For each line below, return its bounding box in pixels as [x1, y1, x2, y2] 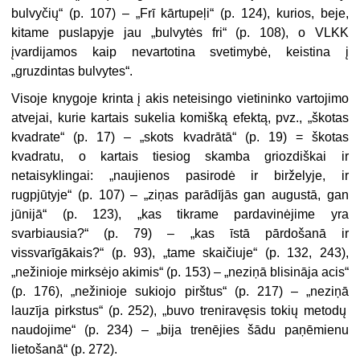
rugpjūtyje [11, 188, 68, 202]
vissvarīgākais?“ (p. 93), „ [11, 246, 167, 260]
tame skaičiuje [166, 246, 254, 260]
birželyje [273, 169, 322, 183]
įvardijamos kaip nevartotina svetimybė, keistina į [11, 45, 349, 59]
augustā [271, 188, 317, 202]
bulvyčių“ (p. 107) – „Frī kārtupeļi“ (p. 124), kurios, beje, [11, 6, 349, 21]
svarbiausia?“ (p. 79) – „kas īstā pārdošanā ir [11, 227, 349, 241]
